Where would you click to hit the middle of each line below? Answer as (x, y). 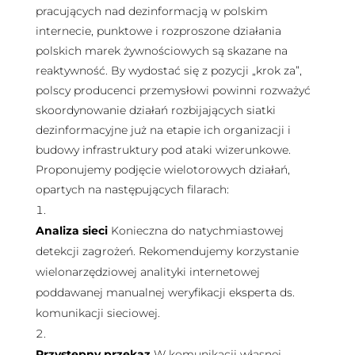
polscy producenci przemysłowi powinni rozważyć (173, 90)
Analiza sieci (73, 230)
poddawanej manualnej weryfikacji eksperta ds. (165, 292)
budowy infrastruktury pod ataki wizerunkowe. (163, 149)
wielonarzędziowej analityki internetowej (147, 271)
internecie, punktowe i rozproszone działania (158, 31)
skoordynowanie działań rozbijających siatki (155, 110)
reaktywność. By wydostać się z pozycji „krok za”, (168, 70)
